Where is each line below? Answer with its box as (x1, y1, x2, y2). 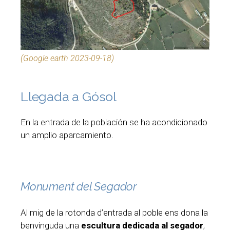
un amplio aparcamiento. (21, 130, 113, 141)
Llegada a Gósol (21, 89, 117, 105)
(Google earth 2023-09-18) (21, 53, 114, 64)
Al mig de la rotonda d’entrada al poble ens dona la (21, 207, 208, 218)
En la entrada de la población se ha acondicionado (21, 117, 207, 128)
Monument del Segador (21, 179, 137, 193)
